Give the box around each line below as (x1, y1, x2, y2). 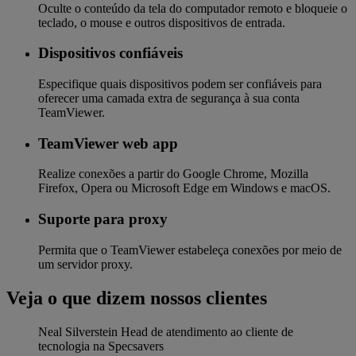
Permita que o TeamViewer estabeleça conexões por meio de (38, 242, 342, 257)
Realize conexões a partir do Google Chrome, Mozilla (38, 167, 308, 181)
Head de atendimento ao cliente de (121, 324, 293, 339)
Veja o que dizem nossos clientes (6, 287, 267, 308)
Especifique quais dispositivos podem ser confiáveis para (38, 77, 322, 91)
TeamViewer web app (38, 134, 178, 152)
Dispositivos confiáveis (38, 44, 183, 62)
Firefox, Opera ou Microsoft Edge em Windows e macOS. (38, 181, 331, 195)
